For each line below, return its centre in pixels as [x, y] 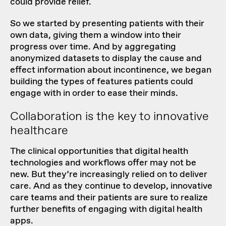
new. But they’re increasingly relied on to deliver [109, 174]
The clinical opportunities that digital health [99, 151]
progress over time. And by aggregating [93, 47]
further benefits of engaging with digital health [106, 209]
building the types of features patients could [102, 81]
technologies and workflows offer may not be [103, 163]
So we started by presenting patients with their [107, 23]
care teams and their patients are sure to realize [109, 197]
